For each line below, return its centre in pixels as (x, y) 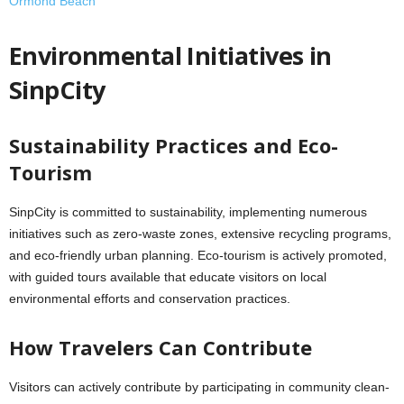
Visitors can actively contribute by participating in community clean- (199, 387)
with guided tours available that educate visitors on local (168, 277)
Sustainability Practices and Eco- (174, 145)
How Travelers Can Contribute (161, 347)
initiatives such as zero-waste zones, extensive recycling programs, (200, 234)
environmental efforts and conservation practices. (150, 298)
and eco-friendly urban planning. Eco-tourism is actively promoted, (198, 255)
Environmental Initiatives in (170, 55)
